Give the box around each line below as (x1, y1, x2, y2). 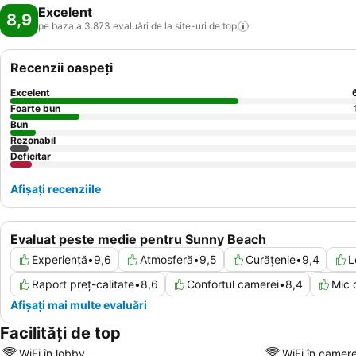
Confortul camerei (187, 277, 279, 291)
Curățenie (246, 253, 296, 266)
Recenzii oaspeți (10, 60, 113, 75)
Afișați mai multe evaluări (10, 298, 147, 311)
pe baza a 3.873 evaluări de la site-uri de (38, 20, 220, 32)
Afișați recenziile (10, 182, 101, 195)
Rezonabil (10, 134, 56, 146)
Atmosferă (140, 253, 193, 266)
